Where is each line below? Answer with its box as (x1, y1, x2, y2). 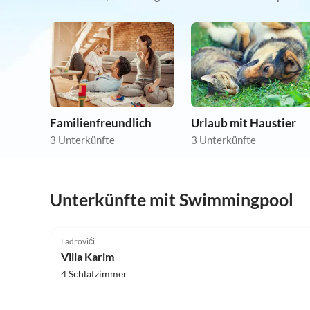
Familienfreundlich (50, 116, 152, 131)
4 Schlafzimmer (61, 267, 127, 280)
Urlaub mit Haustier (191, 116, 296, 131)
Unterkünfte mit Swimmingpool (50, 189, 293, 210)
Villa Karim (61, 249, 114, 263)
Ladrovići (61, 235, 95, 246)
